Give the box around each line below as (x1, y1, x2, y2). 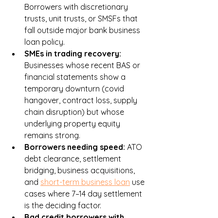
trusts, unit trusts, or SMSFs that (24, 14, 140, 24)
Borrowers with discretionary (24, 2, 130, 12)
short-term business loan (40, 177, 130, 187)
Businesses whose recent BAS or (24, 60, 142, 71)
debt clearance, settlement (24, 154, 123, 164)
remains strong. (24, 130, 80, 141)
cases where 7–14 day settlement (24, 189, 144, 199)
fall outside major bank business (24, 25, 142, 36)
